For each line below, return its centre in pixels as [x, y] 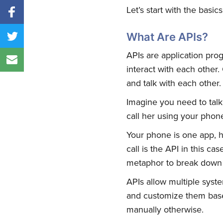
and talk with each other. [173, 83]
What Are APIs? [167, 37]
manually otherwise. [165, 210]
